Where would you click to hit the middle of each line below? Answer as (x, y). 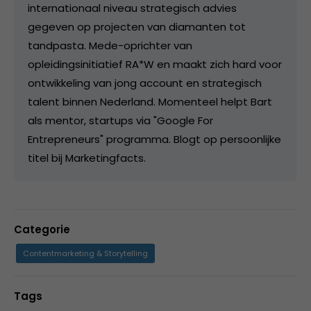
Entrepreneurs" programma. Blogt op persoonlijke (154, 139)
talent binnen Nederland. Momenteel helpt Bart (150, 101)
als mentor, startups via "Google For (120, 120)
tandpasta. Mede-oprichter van (110, 45)
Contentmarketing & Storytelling (85, 253)
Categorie (42, 229)
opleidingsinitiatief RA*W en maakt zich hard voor (155, 64)
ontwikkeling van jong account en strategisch (145, 83)
